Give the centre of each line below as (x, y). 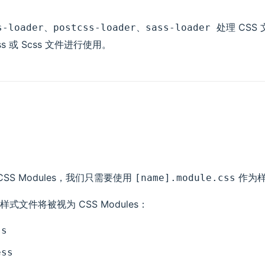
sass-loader (181, 28)
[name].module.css (185, 178)
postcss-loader (95, 28)
